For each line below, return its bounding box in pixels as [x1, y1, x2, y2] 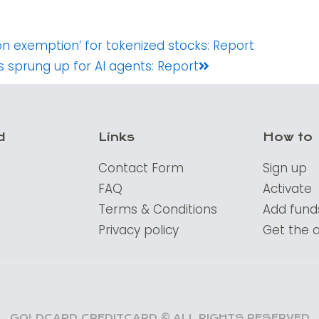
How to [262, 130, 313, 144]
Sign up [262, 159, 307, 177]
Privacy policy [98, 221, 179, 239]
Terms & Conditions [98, 201, 217, 218]
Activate [262, 180, 312, 197]
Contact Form [98, 159, 184, 177]
